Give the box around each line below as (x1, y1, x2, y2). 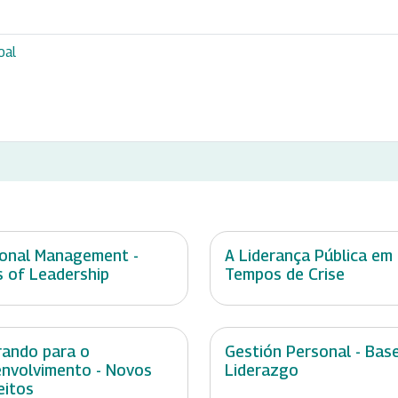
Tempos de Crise (225, 265, 345, 284)
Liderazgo (225, 361, 298, 380)
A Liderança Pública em (225, 246, 393, 266)
